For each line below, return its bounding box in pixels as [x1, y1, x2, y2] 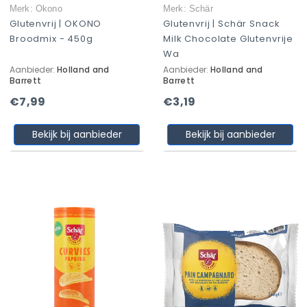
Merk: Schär [163, 3, 213, 14]
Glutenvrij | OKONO [10, 17, 102, 30]
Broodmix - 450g [10, 32, 93, 45]
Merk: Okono [10, 3, 62, 14]
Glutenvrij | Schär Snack [163, 17, 280, 30]
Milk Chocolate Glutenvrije [163, 32, 294, 45]
